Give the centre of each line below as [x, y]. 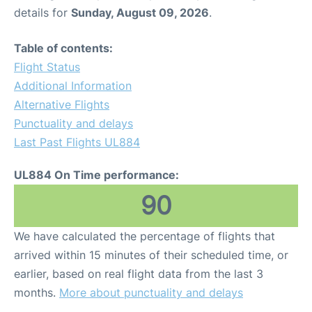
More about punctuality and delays [151, 293]
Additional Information [73, 86]
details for [42, 13]
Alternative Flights [62, 105]
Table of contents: [63, 48]
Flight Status [47, 67]
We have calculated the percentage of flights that [145, 236]
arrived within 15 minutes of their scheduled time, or [151, 255]
